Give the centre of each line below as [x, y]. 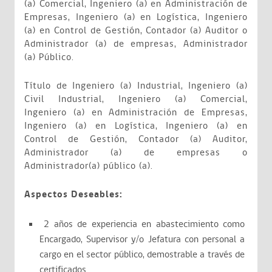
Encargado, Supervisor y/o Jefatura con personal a [142, 240]
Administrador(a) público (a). [89, 166]
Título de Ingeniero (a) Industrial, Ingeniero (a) [136, 86]
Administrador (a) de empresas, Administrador [136, 44]
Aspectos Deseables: [73, 195]
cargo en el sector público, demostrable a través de [142, 255]
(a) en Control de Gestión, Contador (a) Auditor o [136, 31]
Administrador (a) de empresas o [136, 153]
